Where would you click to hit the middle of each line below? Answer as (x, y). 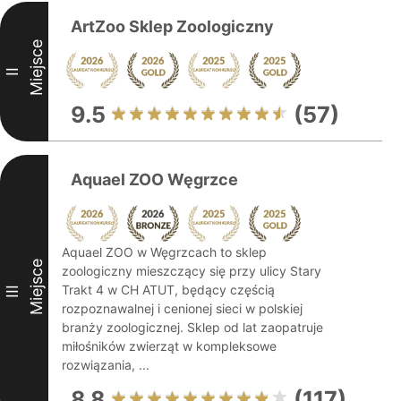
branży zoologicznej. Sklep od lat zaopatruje (192, 327)
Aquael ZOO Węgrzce (154, 179)
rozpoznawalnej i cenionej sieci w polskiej (182, 308)
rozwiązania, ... (106, 365)
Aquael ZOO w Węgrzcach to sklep (164, 252)
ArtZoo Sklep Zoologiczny (172, 26)
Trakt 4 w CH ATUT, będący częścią (168, 290)
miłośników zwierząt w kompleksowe (169, 346)
